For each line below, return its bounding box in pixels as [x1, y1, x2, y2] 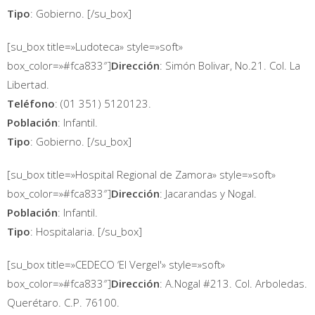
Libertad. [7, 77, 49, 91]
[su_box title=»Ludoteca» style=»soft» [7, 39, 183, 53]
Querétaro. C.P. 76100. [7, 295, 120, 309]
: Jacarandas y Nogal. [160, 186, 257, 200]
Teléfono [7, 96, 55, 110]
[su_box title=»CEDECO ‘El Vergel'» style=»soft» [7, 257, 225, 271]
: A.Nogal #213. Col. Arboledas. [160, 276, 307, 290]
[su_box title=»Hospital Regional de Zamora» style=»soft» [7, 167, 276, 181]
